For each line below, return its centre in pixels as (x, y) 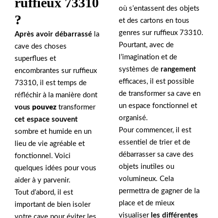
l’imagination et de (148, 57)
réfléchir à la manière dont (56, 95)
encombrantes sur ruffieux (56, 71)
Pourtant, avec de (146, 45)
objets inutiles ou (146, 167)
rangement (178, 70)
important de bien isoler (53, 205)
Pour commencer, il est (155, 130)
